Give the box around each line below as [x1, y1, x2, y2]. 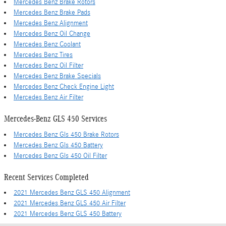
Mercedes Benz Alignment [14, 19, 88, 27]
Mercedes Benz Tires [14, 51, 73, 59]
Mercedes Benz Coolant [14, 40, 81, 48]
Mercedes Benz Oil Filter [14, 62, 83, 70]
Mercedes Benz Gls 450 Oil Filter [14, 151, 107, 160]
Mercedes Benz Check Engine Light [14, 83, 114, 91]
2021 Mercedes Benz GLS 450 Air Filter [14, 199, 126, 207]
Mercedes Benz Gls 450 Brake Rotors [14, 130, 119, 139]
